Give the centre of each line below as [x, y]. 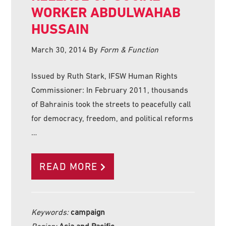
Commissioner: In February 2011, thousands [110, 90]
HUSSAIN [60, 29]
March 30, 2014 [59, 49]
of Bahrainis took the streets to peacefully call [111, 104]
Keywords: [51, 212]
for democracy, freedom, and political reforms [112, 118]
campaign [88, 212]
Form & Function [129, 49]
